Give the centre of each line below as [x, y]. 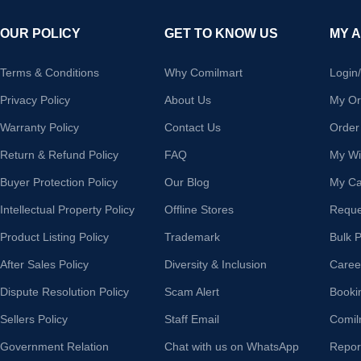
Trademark [193, 237]
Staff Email [192, 319]
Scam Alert [192, 291]
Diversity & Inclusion [216, 264]
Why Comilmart [204, 72]
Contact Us [193, 127]
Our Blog [187, 182]
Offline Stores [199, 209]
